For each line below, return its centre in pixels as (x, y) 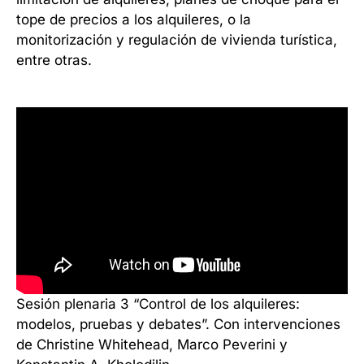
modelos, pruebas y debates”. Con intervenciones (178, 324)
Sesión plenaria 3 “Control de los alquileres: (158, 303)
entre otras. (54, 60)
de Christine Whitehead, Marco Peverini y (152, 344)
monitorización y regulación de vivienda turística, (177, 39)
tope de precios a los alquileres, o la (134, 19)
